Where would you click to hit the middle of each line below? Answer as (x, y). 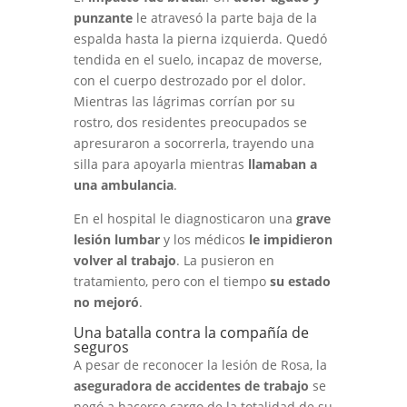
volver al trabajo (124, 260)
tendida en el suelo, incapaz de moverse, (197, 60)
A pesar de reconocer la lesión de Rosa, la (200, 365)
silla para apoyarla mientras (160, 164)
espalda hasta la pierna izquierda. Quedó (200, 39)
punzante (103, 18)
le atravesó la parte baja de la (224, 18)
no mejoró (106, 302)
